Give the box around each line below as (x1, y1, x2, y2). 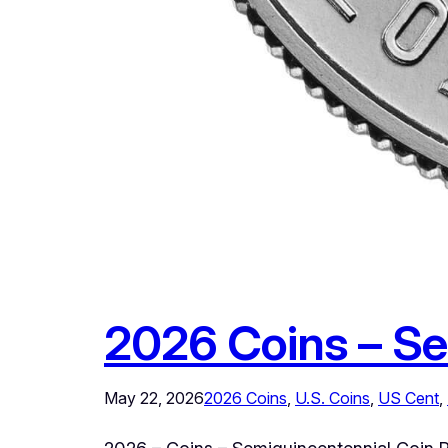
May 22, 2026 (104, 388, 204, 409)
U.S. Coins (295, 388, 370, 409)
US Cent (378, 388, 439, 409)
